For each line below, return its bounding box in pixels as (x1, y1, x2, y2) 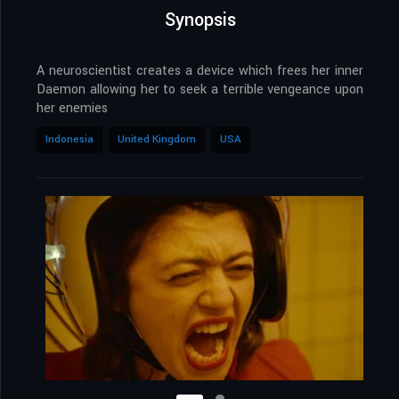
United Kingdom (118, 132, 196, 148)
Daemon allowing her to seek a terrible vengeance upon (37, 80, 363, 100)
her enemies (37, 99, 108, 118)
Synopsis (164, 7, 236, 34)
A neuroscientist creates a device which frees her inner (37, 61, 363, 81)
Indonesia (45, 132, 94, 148)
